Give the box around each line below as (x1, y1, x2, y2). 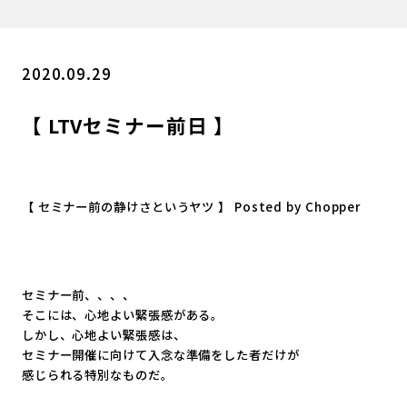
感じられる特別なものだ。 (21, 366, 174, 384)
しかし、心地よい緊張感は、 (21, 326, 186, 344)
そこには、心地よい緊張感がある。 (21, 306, 224, 324)
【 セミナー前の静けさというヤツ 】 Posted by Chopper (21, 197, 362, 215)
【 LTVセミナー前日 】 (21, 110, 234, 139)
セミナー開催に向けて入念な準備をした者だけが (21, 346, 300, 364)
